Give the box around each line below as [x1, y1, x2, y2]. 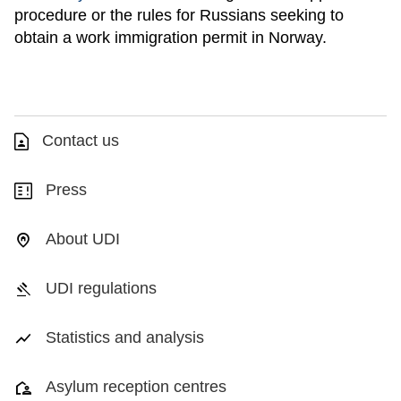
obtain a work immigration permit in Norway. [14, 29, 327, 47]
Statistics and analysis [46, 328, 204, 346]
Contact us [42, 132, 119, 149]
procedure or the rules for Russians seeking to [14, 6, 344, 24]
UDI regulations [46, 279, 157, 297]
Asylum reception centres [46, 378, 226, 396]
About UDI [46, 230, 120, 248]
